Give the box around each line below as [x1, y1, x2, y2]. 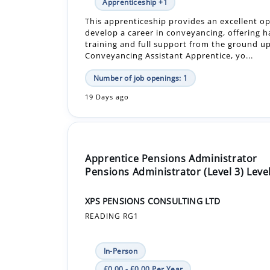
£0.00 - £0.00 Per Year [103, 220, 183, 231]
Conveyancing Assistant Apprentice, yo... [85, 6, 254, 17]
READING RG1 [85, 167, 139, 178]
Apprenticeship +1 [102, 238, 168, 249]
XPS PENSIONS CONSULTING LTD [85, 151, 221, 163]
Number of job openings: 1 [93, 29, 188, 40]
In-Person [103, 202, 138, 213]
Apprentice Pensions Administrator [85, 108, 257, 122]
